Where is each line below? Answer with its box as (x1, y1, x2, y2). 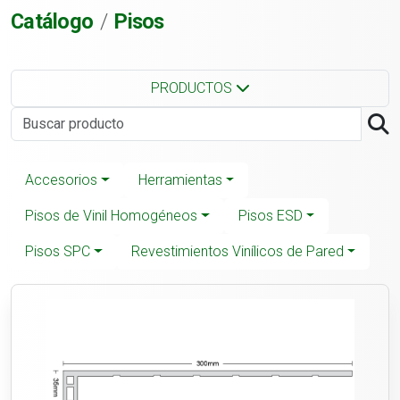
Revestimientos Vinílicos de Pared (130, 243, 344, 261)
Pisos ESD (237, 207, 303, 225)
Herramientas (137, 171, 222, 189)
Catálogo (11, 9, 93, 35)
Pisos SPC (25, 243, 90, 261)
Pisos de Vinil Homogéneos (25, 207, 197, 225)
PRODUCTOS (150, 79, 236, 97)
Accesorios (25, 171, 97, 189)
